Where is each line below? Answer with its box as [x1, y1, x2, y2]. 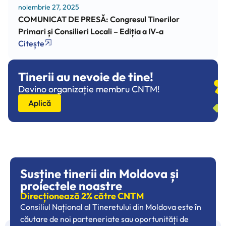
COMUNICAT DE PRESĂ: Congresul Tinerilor [18, 14, 180, 24]
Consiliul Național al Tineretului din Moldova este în [20, 201, 201, 212]
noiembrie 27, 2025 [18, 2, 79, 12]
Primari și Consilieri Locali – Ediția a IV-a [18, 26, 163, 36]
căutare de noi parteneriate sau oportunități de [20, 213, 189, 224]
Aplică [28, 97, 51, 108]
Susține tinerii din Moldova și [20, 165, 179, 181]
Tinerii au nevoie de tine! [18, 69, 153, 84]
